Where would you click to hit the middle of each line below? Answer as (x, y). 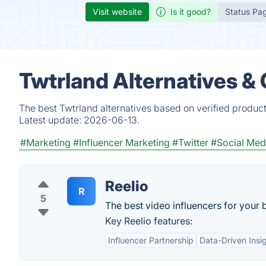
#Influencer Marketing (121, 142)
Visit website (117, 12)
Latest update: (51, 120)
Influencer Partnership (151, 240)
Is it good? (191, 12)
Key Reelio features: (149, 221)
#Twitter (190, 142)
